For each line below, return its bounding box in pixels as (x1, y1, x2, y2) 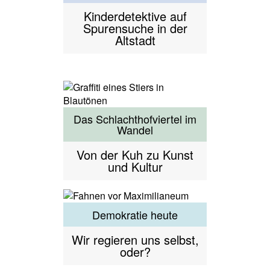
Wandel (117, 122, 153, 138)
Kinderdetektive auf (83, 7, 187, 25)
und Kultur (107, 158, 163, 176)
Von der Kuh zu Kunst (77, 146, 193, 164)
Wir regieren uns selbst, (71, 230, 199, 248)
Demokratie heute (92, 207, 178, 223)
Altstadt (115, 31, 155, 49)
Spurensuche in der (83, 19, 187, 37)
